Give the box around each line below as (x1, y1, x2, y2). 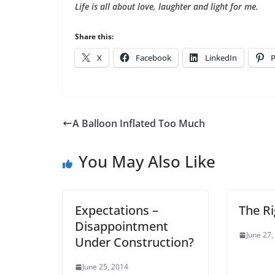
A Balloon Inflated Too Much (72, 117, 205, 130)
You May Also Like (79, 150, 215, 172)
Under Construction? (75, 234, 194, 250)
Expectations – (75, 202, 158, 219)
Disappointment (75, 218, 168, 234)
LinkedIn (205, 52, 237, 63)
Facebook (136, 52, 171, 63)
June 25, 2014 (82, 261, 128, 272)
